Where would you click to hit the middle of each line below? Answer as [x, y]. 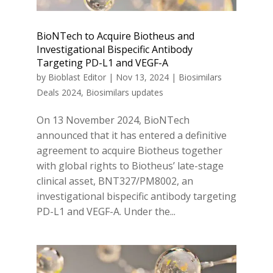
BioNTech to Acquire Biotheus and [115, 36]
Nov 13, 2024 [142, 77]
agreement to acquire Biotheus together [129, 150]
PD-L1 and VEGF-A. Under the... [106, 211]
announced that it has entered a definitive [131, 135]
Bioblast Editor [77, 77]
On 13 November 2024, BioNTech [113, 120]
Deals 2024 [58, 92]
